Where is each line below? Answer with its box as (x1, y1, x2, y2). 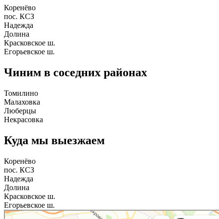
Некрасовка (4, 115, 43, 124)
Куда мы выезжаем (4, 133, 105, 147)
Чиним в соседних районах (4, 66, 147, 79)
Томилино (4, 88, 38, 97)
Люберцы (4, 106, 36, 115)
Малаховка (4, 97, 40, 106)
